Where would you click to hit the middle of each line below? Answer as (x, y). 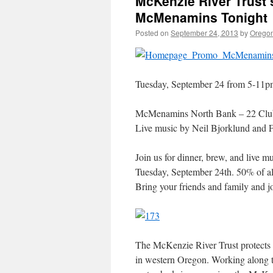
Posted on (152, 33)
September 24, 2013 (204, 33)
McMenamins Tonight (201, 17)
